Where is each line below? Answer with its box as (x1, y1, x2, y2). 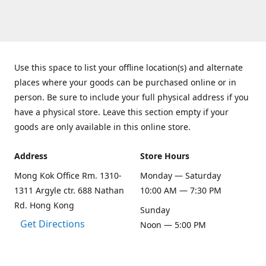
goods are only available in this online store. (14, 121, 191, 132)
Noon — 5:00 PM (140, 219, 206, 230)
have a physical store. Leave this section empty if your (14, 106, 229, 118)
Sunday (140, 204, 170, 216)
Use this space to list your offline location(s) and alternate (14, 62, 243, 73)
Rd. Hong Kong (14, 199, 74, 211)
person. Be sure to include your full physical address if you (14, 91, 249, 103)
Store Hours (140, 150, 189, 161)
